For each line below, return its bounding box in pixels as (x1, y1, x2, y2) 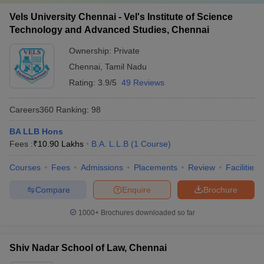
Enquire (122, 184, 151, 194)
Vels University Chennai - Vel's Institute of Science (9, 12, 233, 22)
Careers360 (9, 104, 54, 114)
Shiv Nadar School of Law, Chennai (9, 243, 167, 253)
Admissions (81, 163, 123, 172)
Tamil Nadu (105, 62, 147, 71)
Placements (134, 163, 177, 172)
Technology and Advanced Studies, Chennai (9, 25, 209, 35)
